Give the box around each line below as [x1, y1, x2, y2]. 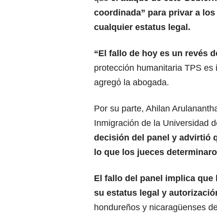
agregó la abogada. [94, 77, 169, 88]
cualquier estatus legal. [94, 22, 190, 32]
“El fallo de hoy [94, 48, 160, 59]
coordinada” [94, 8, 148, 18]
